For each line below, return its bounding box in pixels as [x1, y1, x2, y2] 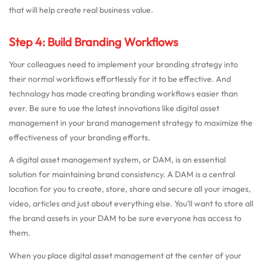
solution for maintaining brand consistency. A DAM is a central [9, 169, 235, 180]
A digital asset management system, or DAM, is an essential [9, 154, 226, 166]
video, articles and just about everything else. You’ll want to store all [9, 198, 253, 209]
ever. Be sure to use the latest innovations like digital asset [9, 103, 219, 114]
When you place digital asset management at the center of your [9, 250, 242, 261]
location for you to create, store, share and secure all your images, [9, 184, 251, 195]
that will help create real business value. [9, 5, 153, 16]
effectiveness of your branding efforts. [9, 132, 150, 143]
